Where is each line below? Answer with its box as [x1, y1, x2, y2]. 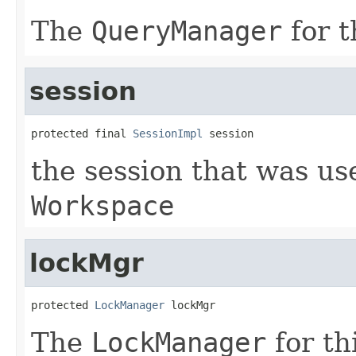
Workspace [31, 189, 174, 222]
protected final [31, 126, 133, 140]
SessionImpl [133, 126, 203, 140]
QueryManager [91, 14, 282, 47]
